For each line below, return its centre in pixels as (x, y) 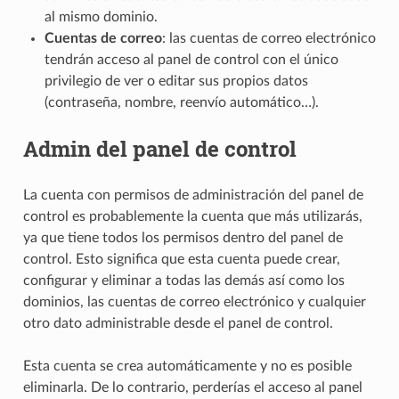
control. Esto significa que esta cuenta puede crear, (181, 259)
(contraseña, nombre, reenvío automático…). (181, 102)
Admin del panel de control (159, 148)
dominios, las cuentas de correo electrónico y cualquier (194, 301)
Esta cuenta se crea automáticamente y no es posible (187, 366)
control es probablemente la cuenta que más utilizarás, (192, 216)
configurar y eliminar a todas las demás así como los (183, 280)
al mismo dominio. (101, 16)
